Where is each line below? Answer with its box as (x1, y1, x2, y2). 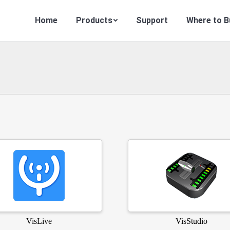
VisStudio (175, 217, 207, 225)
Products (75, 15, 112, 25)
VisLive (26, 217, 52, 225)
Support (136, 15, 168, 25)
